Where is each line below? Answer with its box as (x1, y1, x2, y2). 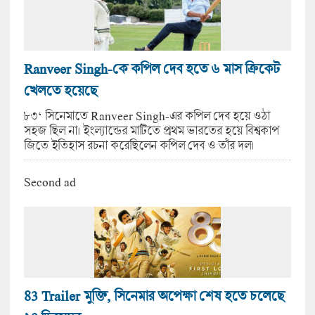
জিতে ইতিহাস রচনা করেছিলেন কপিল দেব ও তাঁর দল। (23, 137, 254, 153)
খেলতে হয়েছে (23, 82, 97, 98)
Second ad (23, 174, 76, 190)
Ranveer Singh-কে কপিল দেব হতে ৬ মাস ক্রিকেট (23, 60, 280, 77)
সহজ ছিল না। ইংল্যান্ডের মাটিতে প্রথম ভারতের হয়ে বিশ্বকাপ (23, 122, 279, 138)
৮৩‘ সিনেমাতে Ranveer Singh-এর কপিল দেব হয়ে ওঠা (23, 108, 270, 123)
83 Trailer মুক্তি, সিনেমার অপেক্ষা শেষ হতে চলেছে (23, 288, 284, 304)
